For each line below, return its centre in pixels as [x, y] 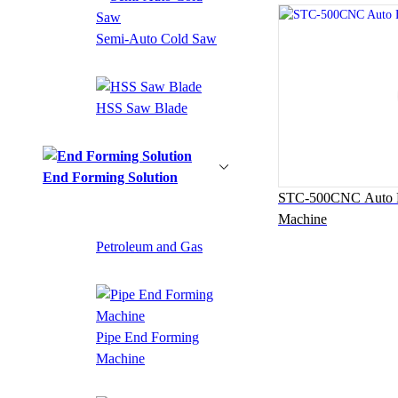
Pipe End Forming [147, 337]
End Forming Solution [110, 177]
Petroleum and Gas [149, 246]
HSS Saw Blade [142, 107]
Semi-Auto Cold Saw [156, 38]
